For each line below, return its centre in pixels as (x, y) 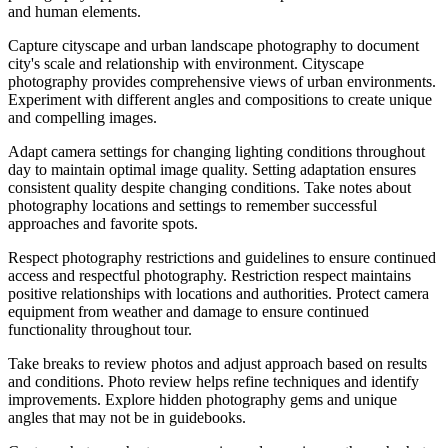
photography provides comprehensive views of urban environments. (222, 81)
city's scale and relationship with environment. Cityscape (186, 63)
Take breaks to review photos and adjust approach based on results (217, 363)
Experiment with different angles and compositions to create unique (220, 99)
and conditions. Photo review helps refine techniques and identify (213, 381)
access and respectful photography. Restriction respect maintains (209, 275)
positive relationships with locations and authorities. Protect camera (218, 293)
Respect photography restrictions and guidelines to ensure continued (222, 257)
